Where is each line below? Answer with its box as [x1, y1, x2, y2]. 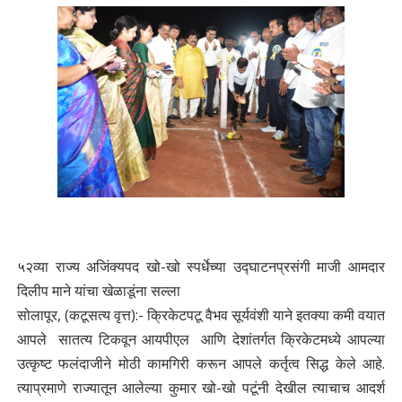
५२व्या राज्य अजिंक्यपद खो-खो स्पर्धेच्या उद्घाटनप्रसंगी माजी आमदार [16, 256, 386, 276]
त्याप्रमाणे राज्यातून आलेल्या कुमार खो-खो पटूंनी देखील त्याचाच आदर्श [16, 377, 386, 398]
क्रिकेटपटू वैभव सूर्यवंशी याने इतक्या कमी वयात [147, 304, 386, 325]
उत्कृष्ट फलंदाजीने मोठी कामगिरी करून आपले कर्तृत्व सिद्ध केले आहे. [16, 353, 386, 373]
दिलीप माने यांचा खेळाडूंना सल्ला [16, 280, 184, 301]
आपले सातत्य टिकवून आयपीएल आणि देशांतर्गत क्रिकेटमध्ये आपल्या [16, 328, 386, 349]
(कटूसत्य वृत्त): [64, 304, 138, 325]
